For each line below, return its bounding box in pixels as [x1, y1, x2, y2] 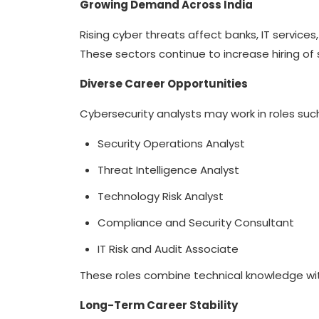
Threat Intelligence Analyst [98, 162, 242, 177]
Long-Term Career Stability [80, 298, 238, 313]
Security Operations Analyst [98, 136, 248, 151]
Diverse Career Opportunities [80, 76, 248, 91]
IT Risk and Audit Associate [98, 241, 241, 256]
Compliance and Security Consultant [98, 215, 297, 230]
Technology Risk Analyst [98, 189, 226, 204]
